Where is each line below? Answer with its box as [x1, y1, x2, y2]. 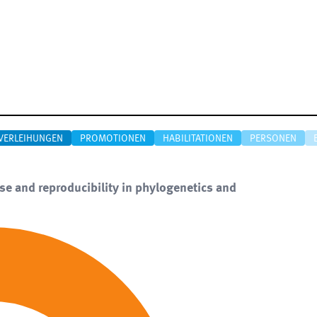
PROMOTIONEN [80, 134, 146, 144]
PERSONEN [250, 134, 296, 144]
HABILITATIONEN [163, 134, 233, 144]
